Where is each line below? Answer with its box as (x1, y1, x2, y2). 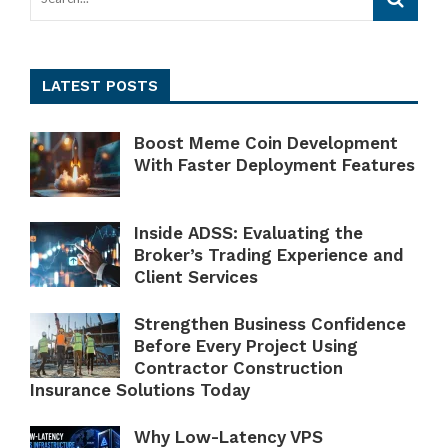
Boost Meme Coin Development (134, 132, 398, 153)
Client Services (134, 266, 258, 287)
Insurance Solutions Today (30, 379, 250, 400)
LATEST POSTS (42, 76, 158, 95)
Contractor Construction (134, 357, 343, 378)
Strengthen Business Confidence (134, 313, 406, 334)
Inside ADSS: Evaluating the (134, 222, 363, 243)
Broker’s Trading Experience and (134, 244, 404, 265)
